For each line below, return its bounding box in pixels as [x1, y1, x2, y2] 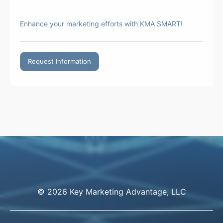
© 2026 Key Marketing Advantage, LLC [37, 187, 186, 197]
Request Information [28, 57, 91, 66]
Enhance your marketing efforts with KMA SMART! [20, 19, 183, 28]
